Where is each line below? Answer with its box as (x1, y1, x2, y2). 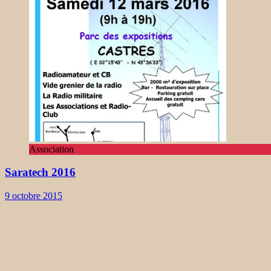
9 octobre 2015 (5, 191, 62, 201)
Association (29, 143, 74, 154)
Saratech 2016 (5, 166, 76, 179)
